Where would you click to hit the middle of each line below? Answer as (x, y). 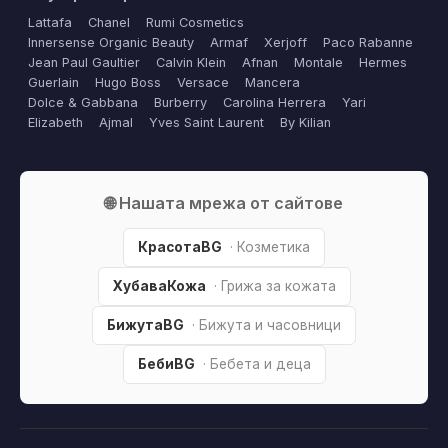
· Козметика (270, 247)
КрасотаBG (180, 247)
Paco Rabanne (368, 42)
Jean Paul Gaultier (84, 62)
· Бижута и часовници (266, 325)
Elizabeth (55, 122)
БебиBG (166, 364)
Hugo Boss (128, 82)
